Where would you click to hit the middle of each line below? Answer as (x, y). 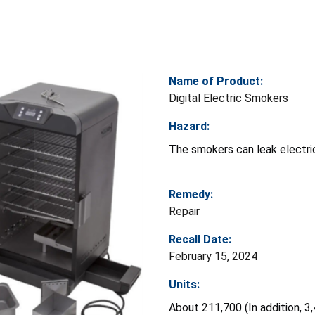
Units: (184, 284)
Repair (184, 211)
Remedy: (191, 194)
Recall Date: (200, 239)
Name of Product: (216, 81)
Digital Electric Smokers (229, 98)
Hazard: (189, 126)
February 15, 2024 (213, 256)
